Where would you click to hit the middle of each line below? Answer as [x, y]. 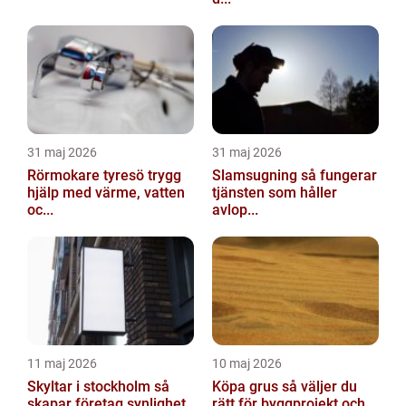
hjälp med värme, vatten [106, 193]
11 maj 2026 [62, 363]
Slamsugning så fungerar [256, 175]
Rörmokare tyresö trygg [87, 175]
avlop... [235, 210]
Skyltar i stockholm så [91, 387]
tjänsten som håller [275, 193]
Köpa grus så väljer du [247, 387]
